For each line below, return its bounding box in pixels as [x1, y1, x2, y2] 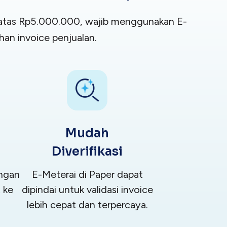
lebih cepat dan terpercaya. [26, 199, 148, 211]
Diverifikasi [52, 144, 123, 160]
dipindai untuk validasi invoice [21, 183, 153, 196]
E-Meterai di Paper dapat [31, 168, 143, 181]
